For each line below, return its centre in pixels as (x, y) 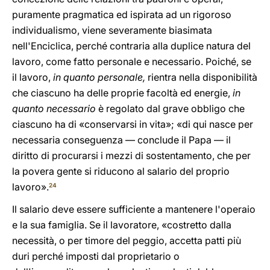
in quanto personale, (99, 77)
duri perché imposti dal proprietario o (96, 256)
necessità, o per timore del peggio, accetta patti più (127, 240)
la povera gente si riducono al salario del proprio (121, 171)
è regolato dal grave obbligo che (170, 108)
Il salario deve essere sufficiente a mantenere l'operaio (134, 209)
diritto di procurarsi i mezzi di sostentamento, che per (131, 155)
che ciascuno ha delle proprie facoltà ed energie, (121, 93)
